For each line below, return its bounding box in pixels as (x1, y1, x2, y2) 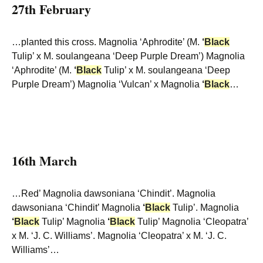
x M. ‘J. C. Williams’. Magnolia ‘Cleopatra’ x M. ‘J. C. (12, 231, 227, 241)
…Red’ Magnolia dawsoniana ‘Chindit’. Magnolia (12, 188, 215, 198)
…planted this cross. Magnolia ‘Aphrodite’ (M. (12, 37, 202, 47)
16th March (12, 151, 77, 170)
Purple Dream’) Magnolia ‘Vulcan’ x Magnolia (12, 79, 202, 89)
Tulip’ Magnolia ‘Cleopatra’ (135, 217, 248, 227)
